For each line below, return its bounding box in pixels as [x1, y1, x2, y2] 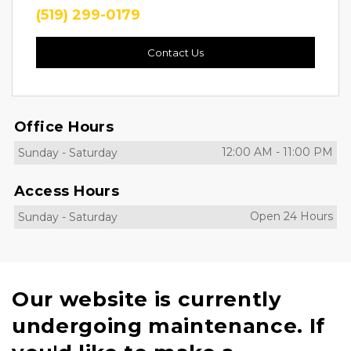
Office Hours [14, 118, 114, 136]
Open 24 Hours [250, 209, 333, 223]
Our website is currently [12, 287, 282, 312]
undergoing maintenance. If [12, 313, 325, 338]
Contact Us [147, 46, 204, 59]
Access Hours [14, 183, 120, 200]
